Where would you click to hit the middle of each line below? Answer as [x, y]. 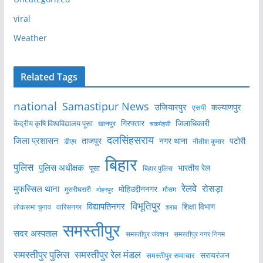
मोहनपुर [104, 190]
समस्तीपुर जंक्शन [147, 234]
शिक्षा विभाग [198, 207]
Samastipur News [105, 107]
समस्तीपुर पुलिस [41, 255]
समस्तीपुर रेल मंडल [107, 255]
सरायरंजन [215, 255]
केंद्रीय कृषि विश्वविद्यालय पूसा [53, 124]
